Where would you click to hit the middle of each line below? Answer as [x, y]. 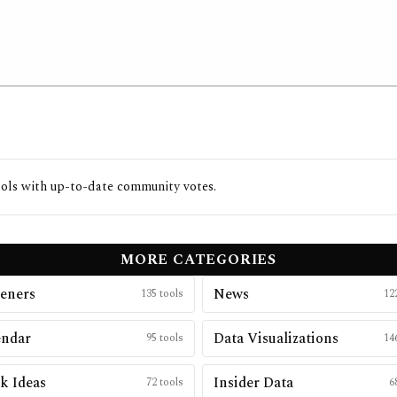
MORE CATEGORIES [198, 260]
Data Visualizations [276, 339]
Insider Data [253, 383]
